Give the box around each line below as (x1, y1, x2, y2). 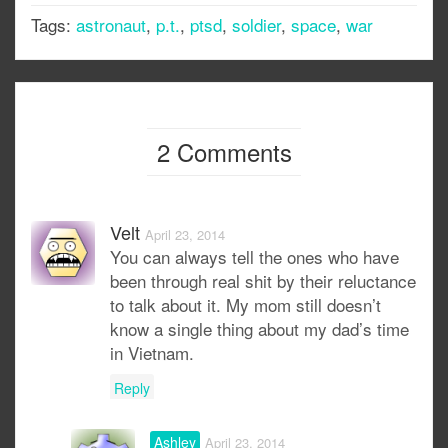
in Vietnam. (110, 340, 194, 366)
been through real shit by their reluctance (110, 268, 416, 294)
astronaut (76, 12, 146, 38)
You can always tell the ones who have (110, 244, 399, 270)
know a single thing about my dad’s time (110, 316, 409, 342)
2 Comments (156, 134, 292, 170)
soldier (232, 12, 281, 38)
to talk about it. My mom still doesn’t (110, 292, 381, 318)
